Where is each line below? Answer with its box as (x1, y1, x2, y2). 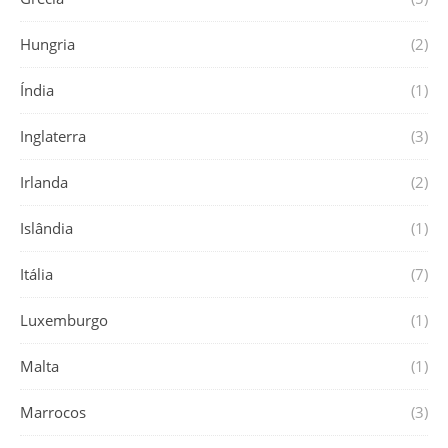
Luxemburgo (20, 310, 108, 330)
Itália (20, 264, 53, 284)
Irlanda (20, 172, 68, 192)
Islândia (20, 218, 73, 238)
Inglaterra (20, 126, 86, 146)
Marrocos (20, 402, 86, 422)
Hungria (20, 34, 75, 54)
